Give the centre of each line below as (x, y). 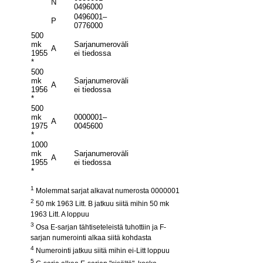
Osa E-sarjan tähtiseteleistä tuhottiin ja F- (100, 227)
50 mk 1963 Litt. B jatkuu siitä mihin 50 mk (102, 204)
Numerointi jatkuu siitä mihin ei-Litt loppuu (102, 251)
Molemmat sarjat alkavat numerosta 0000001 (107, 191)
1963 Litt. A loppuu (60, 215)
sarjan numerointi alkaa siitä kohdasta (91, 238)
